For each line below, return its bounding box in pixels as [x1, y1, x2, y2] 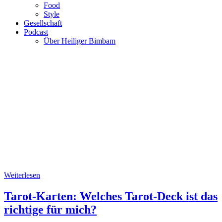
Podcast [24, 28, 48, 36]
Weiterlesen [4, 171, 40, 179]
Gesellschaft [24, 19, 62, 27]
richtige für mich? [4, 203, 97, 216]
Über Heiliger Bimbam [44, 37, 115, 45]
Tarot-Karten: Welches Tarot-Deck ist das [4, 189, 218, 203]
